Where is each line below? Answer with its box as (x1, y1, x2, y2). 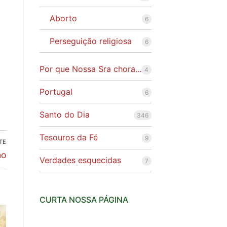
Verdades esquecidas (39, 155, 121, 166)
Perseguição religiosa (49, 35, 132, 46)
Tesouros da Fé (39, 132, 98, 143)
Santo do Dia (39, 109, 90, 120)
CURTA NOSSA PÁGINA (39, 194, 128, 205)
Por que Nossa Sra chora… (39, 63, 142, 74)
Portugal (39, 86, 72, 97)
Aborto (49, 13, 77, 23)
